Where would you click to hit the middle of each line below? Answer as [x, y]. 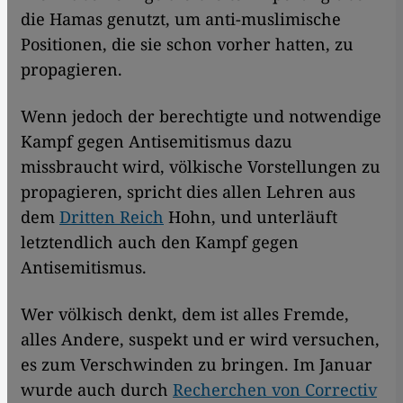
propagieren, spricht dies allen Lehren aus [188, 191]
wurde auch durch [97, 389]
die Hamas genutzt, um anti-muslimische [181, 18]
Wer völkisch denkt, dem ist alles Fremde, [185, 313]
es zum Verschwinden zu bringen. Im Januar [197, 364]
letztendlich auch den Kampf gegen [160, 242]
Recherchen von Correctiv [275, 389]
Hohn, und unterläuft [251, 216]
